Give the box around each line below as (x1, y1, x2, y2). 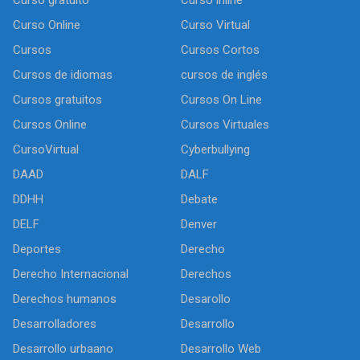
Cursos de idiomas (13, 67, 112, 82)
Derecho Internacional (13, 266, 129, 281)
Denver (181, 216, 217, 231)
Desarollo (181, 291, 231, 306)
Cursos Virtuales (181, 117, 269, 132)
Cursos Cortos (181, 42, 260, 57)
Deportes (13, 241, 61, 256)
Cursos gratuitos (13, 92, 102, 107)
